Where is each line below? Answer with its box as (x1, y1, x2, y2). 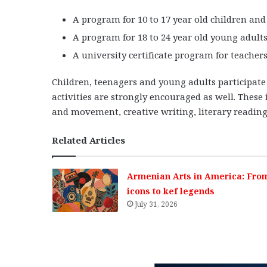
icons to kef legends (126, 185, 215, 197)
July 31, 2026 (134, 198, 178, 209)
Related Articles (52, 133, 125, 146)
